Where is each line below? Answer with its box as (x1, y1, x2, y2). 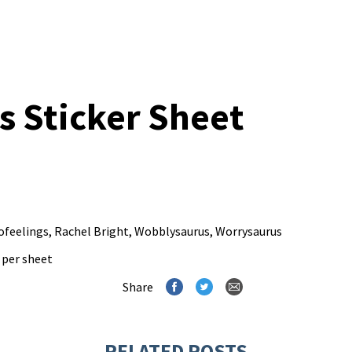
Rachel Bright (54, 223, 129, 239)
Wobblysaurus (134, 223, 210, 239)
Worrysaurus (215, 223, 282, 239)
